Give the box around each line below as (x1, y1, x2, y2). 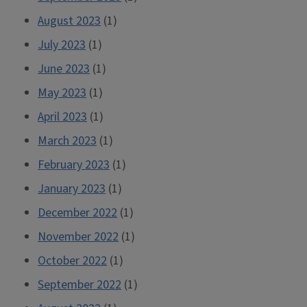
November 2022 (38, 228, 119, 245)
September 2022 (38, 276, 121, 293)
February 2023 (38, 156, 110, 173)
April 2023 (38, 108, 87, 125)
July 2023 (38, 36, 86, 53)
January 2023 (38, 180, 106, 197)
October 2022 (38, 252, 107, 269)
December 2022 (38, 204, 117, 221)
